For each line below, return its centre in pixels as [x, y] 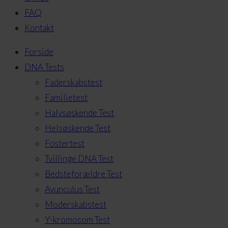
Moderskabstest [76, 204]
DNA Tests [44, 67]
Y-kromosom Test [77, 220]
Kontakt [39, 28]
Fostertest [65, 143]
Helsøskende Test [78, 128]
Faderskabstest [74, 82]
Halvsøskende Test [79, 113]
